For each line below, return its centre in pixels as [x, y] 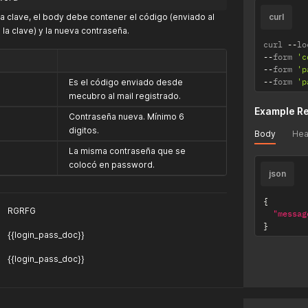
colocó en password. [112, 165]
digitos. [84, 130]
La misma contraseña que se [127, 151]
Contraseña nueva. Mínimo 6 [126, 117]
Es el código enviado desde [126, 82]
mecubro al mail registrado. [125, 96]
